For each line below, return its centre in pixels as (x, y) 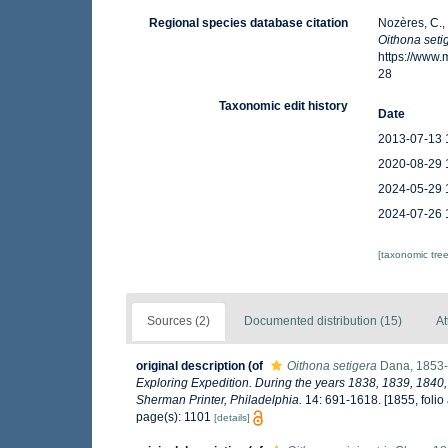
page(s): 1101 (175, 417)
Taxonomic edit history (284, 106)
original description (190, 366)
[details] (232, 417)
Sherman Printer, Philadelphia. (219, 400)
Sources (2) (178, 321)
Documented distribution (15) (323, 321)
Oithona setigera (332, 366)
